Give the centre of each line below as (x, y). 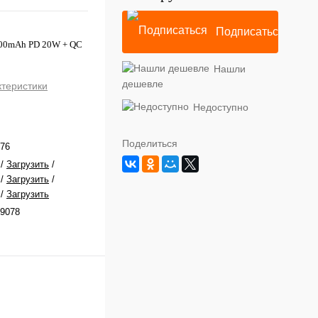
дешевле (143, 84)
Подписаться (250, 32)
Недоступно (221, 107)
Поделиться (150, 143)
